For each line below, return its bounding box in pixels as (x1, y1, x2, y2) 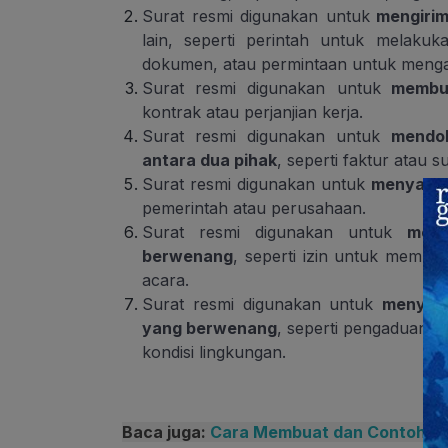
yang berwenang (142, 318, 278, 339)
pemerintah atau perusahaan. (142, 198, 366, 219)
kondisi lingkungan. (142, 342, 286, 363)
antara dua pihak (142, 150, 277, 171)
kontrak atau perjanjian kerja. (142, 102, 363, 123)
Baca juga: (122, 422, 210, 443)
